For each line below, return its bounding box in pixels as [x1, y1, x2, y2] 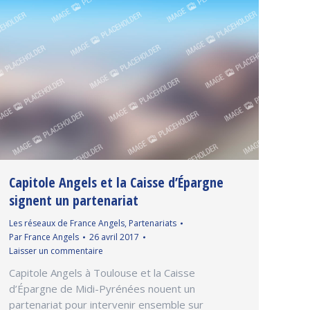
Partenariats [129, 217, 176, 230]
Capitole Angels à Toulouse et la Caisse [9, 266, 195, 280]
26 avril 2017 [89, 231, 139, 244]
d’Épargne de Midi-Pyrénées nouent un [9, 282, 195, 296]
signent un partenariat [9, 191, 138, 210]
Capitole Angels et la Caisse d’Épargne [9, 173, 224, 192]
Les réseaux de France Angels [9, 217, 125, 230]
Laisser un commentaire [9, 245, 103, 257]
